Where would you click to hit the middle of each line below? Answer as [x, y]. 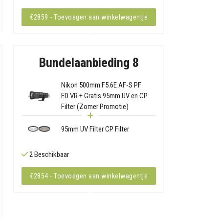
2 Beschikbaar [49, 154]
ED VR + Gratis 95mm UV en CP [105, 96]
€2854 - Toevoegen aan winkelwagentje [89, 176]
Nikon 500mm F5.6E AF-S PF [101, 85]
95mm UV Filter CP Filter [95, 129]
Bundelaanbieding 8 [89, 63]
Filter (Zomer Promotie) [95, 107]
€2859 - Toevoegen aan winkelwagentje [89, 17]
